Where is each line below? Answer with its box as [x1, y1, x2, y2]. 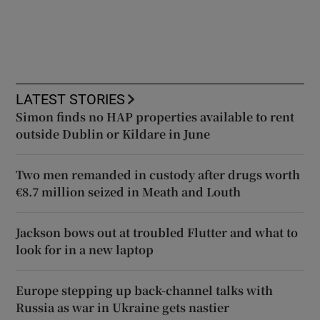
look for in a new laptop [16, 241, 154, 259]
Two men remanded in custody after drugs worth [16, 166, 301, 184]
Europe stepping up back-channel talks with [16, 282, 274, 299]
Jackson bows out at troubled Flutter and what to [16, 224, 299, 241]
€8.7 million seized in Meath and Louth [16, 184, 241, 201]
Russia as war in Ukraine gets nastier [16, 299, 230, 316]
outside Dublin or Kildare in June [16, 126, 211, 143]
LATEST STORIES [16, 92, 126, 107]
